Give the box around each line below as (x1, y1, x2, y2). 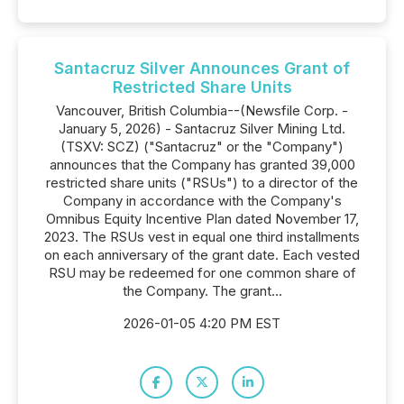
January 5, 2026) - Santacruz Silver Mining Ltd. (59, 120, 345, 137)
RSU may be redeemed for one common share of (48, 264, 356, 281)
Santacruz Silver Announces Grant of (54, 59, 350, 78)
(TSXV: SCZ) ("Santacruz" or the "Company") (60, 138, 344, 155)
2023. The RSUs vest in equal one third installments (44, 228, 360, 245)
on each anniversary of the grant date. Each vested (44, 246, 360, 263)
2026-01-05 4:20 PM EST (124, 315, 280, 332)
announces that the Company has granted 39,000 (49, 156, 355, 173)
